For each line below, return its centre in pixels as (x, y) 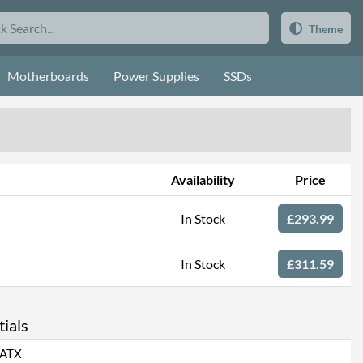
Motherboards (48, 76)
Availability (203, 179)
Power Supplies (156, 76)
